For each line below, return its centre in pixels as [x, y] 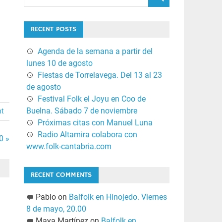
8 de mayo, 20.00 [56, 209]
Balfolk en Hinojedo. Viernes [118, 197]
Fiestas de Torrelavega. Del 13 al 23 [100, 75]
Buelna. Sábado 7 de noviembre [82, 111]
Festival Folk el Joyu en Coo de [91, 99]
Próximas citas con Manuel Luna [95, 123]
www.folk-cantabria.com [69, 147]
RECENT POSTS [53, 29]
